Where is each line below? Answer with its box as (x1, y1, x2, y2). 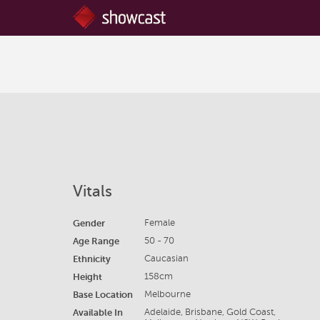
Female (144, 218, 175, 228)
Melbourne (144, 289, 191, 299)
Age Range (73, 236, 119, 246)
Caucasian (144, 254, 189, 264)
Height (73, 271, 102, 282)
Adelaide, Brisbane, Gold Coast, (144, 307, 276, 317)
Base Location (73, 289, 133, 300)
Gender (73, 218, 105, 229)
